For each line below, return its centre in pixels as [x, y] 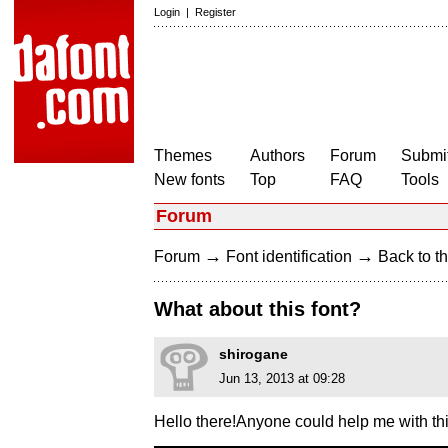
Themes [183, 155]
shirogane [253, 354]
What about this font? [257, 309]
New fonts [189, 179]
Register [215, 12]
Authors [277, 155]
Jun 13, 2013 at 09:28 [282, 379]
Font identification [289, 256]
